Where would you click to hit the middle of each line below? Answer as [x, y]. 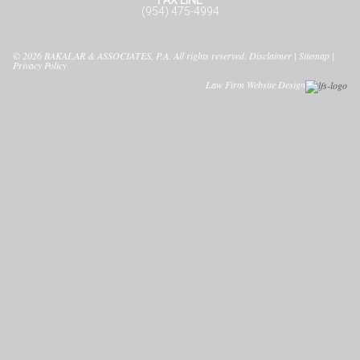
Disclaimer [271, 55]
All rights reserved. [211, 55]
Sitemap [315, 55]
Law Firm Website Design [255, 85]
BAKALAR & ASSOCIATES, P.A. [108, 55]
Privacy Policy [40, 65]
